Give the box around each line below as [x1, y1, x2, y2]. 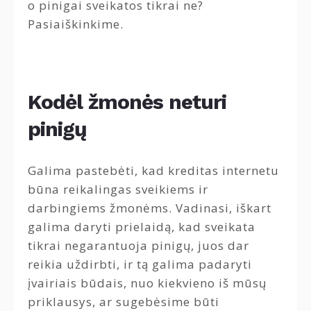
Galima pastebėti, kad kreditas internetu [28, 162, 279, 179]
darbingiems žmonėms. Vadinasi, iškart [28, 200, 271, 217]
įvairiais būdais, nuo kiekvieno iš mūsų [28, 275, 267, 292]
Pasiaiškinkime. [28, 16, 124, 32]
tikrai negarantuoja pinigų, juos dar [28, 237, 249, 254]
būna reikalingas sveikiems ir [28, 181, 208, 198]
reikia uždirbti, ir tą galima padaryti [28, 256, 252, 273]
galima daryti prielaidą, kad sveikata [28, 219, 255, 235]
